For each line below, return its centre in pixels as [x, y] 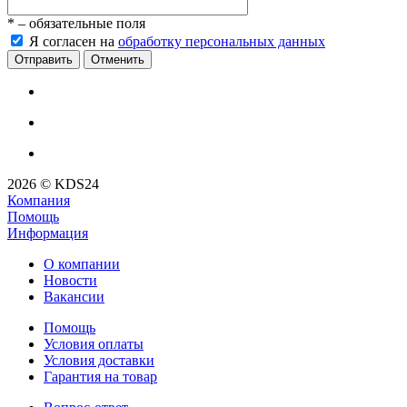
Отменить [118, 60]
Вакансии [74, 297]
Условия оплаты [94, 344]
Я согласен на [74, 42]
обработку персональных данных [222, 42]
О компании [82, 264]
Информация [48, 233]
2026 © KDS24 [53, 184]
